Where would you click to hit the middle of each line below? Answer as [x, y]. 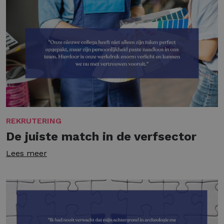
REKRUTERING [34, 120]
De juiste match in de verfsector [101, 136]
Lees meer [26, 153]
